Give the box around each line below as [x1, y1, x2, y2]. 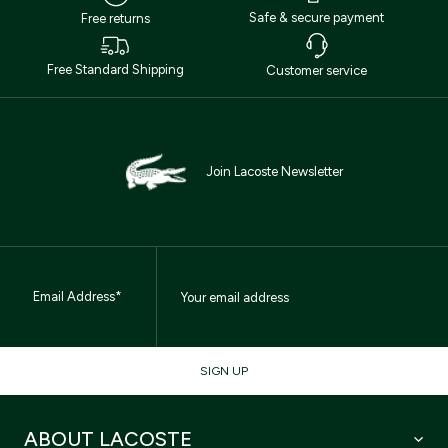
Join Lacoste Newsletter [205, 164, 343, 180]
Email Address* [33, 289, 123, 305]
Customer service [266, 63, 367, 79]
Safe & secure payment [249, 10, 384, 26]
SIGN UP [200, 364, 248, 379]
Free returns [81, 11, 150, 27]
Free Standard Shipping [47, 62, 184, 78]
